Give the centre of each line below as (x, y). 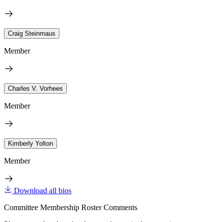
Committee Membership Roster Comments (71, 207)
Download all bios (43, 190)
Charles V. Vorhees (35, 88)
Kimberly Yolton (30, 143)
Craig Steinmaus (32, 33)
